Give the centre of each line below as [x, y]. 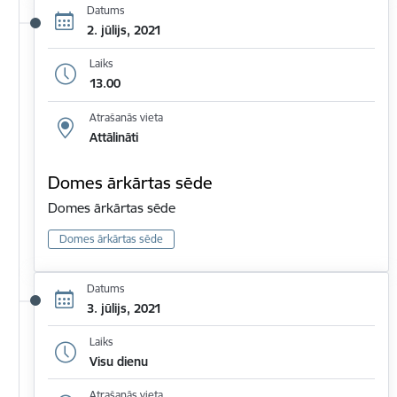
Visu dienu [118, 361]
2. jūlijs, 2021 [124, 31]
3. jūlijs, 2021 [124, 308]
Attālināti [113, 137]
